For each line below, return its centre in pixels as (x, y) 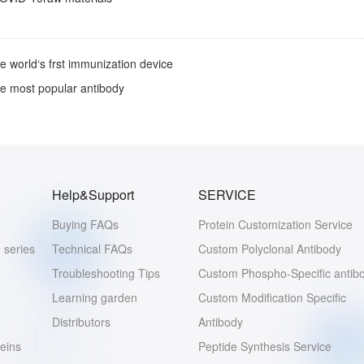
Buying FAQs (85, 224)
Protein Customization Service (275, 224)
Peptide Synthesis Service (265, 346)
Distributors (81, 322)
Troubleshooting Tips (106, 273)
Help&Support (93, 195)
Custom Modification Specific (272, 297)
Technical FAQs (92, 249)
